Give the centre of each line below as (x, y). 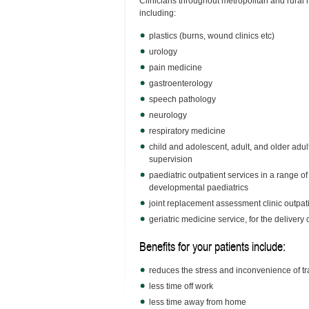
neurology (168, 115)
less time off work (181, 286)
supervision (171, 159)
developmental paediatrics (199, 188)
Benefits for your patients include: (212, 247)
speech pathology (182, 99)
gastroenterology (181, 83)
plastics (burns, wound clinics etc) (212, 36)
